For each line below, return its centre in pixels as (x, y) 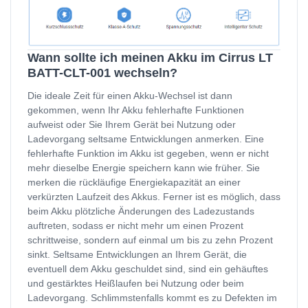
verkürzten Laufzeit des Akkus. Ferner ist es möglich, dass (154, 197)
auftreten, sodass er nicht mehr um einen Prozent (135, 226)
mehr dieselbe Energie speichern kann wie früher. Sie (144, 168)
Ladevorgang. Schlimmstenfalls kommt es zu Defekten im (152, 298)
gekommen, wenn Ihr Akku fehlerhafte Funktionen (136, 110)
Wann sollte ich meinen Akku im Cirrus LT (150, 58)
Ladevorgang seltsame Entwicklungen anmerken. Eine (146, 139)
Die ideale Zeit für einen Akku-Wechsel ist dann (130, 96)
